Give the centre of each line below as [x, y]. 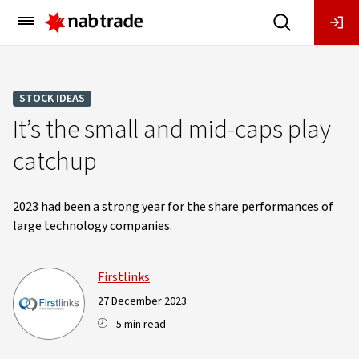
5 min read [141, 325]
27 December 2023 [142, 301]
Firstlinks [124, 277]
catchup [55, 162]
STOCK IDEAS [52, 99]
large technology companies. [93, 226]
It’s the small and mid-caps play [172, 130]
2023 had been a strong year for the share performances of [173, 207]
